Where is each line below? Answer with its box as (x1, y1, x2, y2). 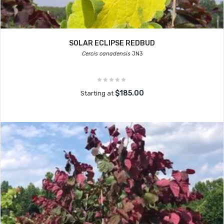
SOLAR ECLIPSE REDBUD (69, 39, 155, 47)
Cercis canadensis (81, 50, 130, 57)
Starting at (80, 89, 115, 97)
